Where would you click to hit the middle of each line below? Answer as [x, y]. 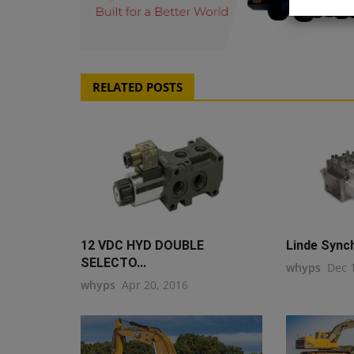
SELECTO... [113, 262]
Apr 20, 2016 [155, 284]
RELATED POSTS [137, 87]
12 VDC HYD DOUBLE [142, 245]
